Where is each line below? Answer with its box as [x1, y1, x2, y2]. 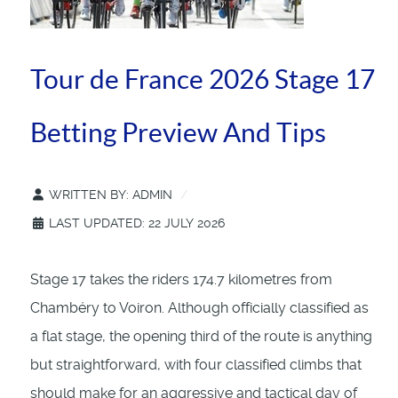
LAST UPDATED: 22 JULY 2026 [49, 216, 225, 231]
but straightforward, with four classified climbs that [30, 356, 362, 374]
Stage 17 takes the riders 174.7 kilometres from [30, 271, 332, 289]
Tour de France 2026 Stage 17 [30, 64, 375, 95]
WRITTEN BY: [45, 187, 132, 203]
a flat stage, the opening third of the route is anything [30, 328, 372, 346]
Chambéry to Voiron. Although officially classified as [30, 299, 369, 317]
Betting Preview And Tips [30, 117, 326, 148]
